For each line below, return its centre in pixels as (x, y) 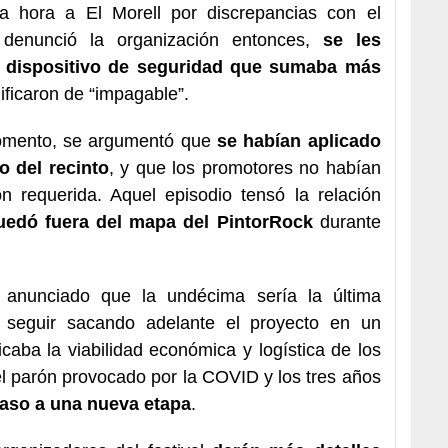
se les (351, 39)
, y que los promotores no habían (244, 167)
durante (346, 221)
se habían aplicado (298, 140)
